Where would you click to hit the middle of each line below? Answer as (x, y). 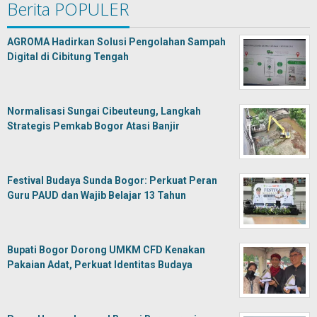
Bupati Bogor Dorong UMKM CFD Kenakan (106, 250)
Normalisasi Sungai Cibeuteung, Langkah (104, 111)
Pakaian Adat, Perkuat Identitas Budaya (100, 265)
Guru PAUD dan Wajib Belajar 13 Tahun (97, 195)
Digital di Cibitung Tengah (68, 57)
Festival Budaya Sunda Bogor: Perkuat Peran (112, 180)
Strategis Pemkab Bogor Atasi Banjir (93, 126)
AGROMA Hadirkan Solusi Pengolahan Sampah (116, 42)
